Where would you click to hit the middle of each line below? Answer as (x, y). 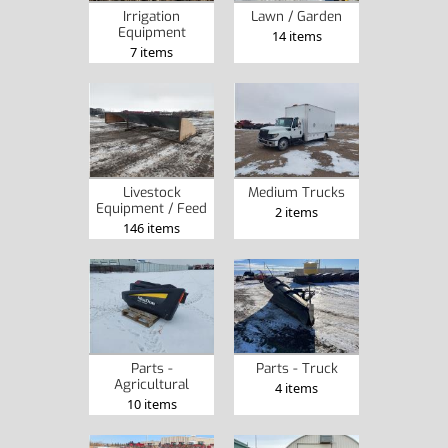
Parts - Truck (296, 367)
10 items (151, 403)
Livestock (151, 192)
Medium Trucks (296, 192)
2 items (296, 212)
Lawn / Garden (296, 16)
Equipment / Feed (151, 208)
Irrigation (151, 16)
